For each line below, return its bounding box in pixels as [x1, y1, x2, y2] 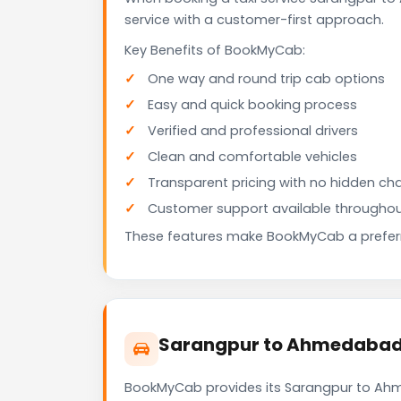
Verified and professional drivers [148, 122, 358, 141]
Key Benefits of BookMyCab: [124, 41, 305, 60]
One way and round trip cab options [148, 70, 385, 89]
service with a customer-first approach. [124, 11, 384, 30]
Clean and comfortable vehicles [148, 148, 357, 166]
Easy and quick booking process [148, 96, 357, 115]
